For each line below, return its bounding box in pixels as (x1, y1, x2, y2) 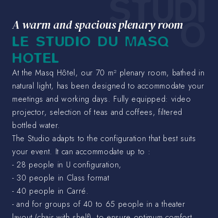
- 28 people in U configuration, (12, 159, 122, 170)
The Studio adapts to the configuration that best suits (12, 132, 196, 144)
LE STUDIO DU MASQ (12, 32, 169, 50)
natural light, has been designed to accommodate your (12, 80, 204, 91)
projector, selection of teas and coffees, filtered (12, 106, 183, 118)
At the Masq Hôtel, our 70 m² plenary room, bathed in (12, 67, 205, 78)
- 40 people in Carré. (12, 185, 89, 197)
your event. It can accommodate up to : (12, 145, 151, 157)
